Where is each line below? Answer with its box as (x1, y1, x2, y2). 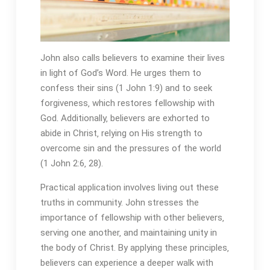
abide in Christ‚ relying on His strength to (40, 128, 202, 139)
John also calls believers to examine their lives (40, 52, 225, 64)
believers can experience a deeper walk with (40, 257, 213, 269)
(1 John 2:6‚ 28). (40, 158, 103, 169)
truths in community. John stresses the (40, 197, 199, 209)
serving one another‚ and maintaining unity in (40, 227, 217, 239)
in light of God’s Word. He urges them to (40, 67, 201, 79)
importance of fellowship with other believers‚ (40, 212, 224, 224)
